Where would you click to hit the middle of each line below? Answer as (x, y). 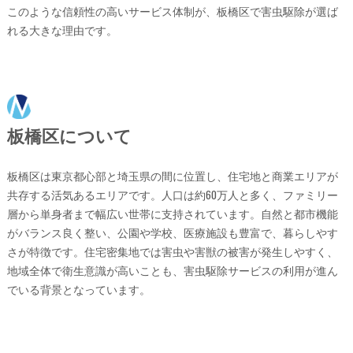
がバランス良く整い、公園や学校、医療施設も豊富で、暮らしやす (172, 232)
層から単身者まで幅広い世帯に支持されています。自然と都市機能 (172, 213)
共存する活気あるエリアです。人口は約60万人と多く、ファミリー (172, 194)
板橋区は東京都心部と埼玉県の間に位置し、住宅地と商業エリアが (172, 175)
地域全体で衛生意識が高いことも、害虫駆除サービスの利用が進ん (172, 270)
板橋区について (69, 134)
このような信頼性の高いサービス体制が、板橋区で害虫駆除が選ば (172, 11)
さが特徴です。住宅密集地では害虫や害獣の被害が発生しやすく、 (172, 251)
